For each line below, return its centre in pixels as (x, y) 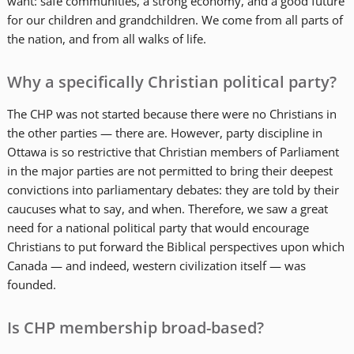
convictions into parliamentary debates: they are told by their (173, 190)
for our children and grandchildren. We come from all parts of (175, 20)
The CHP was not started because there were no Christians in (171, 114)
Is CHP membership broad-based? (135, 328)
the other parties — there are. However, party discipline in (164, 133)
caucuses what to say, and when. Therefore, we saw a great (167, 209)
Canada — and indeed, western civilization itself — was (156, 265)
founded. (31, 284)
